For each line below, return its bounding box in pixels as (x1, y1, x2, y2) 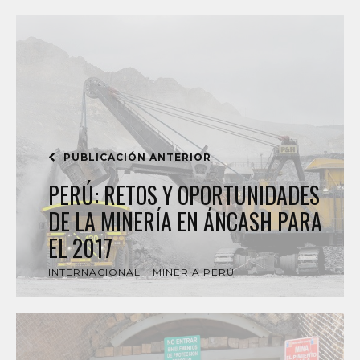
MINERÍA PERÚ (153, 266, 235, 278)
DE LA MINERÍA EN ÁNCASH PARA (48, 205, 322, 238)
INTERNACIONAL (48, 266, 141, 278)
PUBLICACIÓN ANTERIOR (60, 151, 211, 163)
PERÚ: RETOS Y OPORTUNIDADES (48, 178, 320, 211)
